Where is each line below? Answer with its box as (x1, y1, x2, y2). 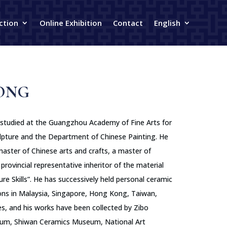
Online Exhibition (40, 17, 102, 28)
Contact (113, 17, 143, 28)
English (154, 17, 180, 28)
